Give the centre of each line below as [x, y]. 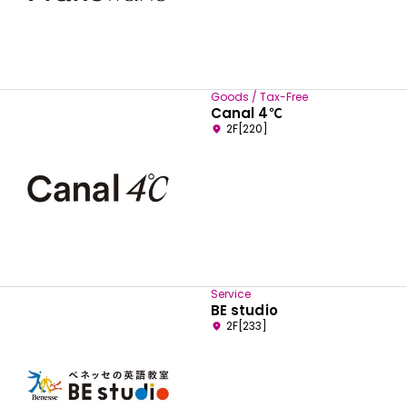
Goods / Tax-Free [259, 96]
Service [231, 293]
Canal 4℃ [247, 113]
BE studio [244, 310]
